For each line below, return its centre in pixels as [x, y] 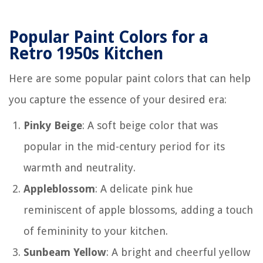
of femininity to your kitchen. [96, 231]
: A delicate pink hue [144, 188]
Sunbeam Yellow [65, 252]
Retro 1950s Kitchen [86, 53]
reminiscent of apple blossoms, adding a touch [138, 210]
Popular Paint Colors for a [109, 37]
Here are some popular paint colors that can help [130, 78]
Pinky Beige [53, 125]
